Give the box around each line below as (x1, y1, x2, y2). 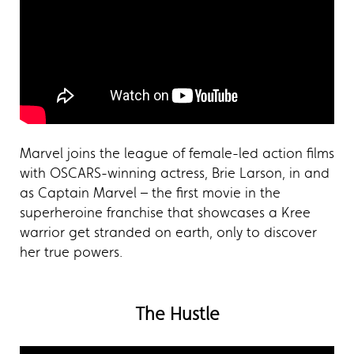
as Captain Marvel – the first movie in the (20, 183, 281, 201)
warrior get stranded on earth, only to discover (20, 223, 317, 241)
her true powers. (20, 243, 122, 261)
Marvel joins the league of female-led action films (20, 144, 334, 162)
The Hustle (134, 303, 220, 325)
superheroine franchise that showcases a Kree (20, 203, 311, 221)
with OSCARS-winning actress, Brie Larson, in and (20, 164, 330, 182)
